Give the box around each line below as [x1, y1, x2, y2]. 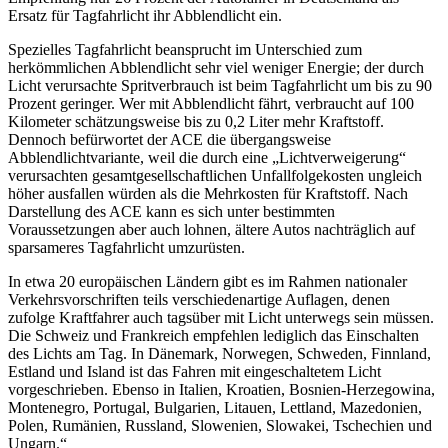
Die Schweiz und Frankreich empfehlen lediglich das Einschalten [8, 327, 419, 345]
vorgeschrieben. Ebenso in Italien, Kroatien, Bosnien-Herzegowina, [8, 381, 435, 399]
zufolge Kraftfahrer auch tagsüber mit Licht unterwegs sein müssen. [8, 309, 434, 327]
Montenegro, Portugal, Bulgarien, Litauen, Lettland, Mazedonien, [8, 399, 422, 417]
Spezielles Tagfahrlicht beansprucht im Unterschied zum [8, 41, 362, 59]
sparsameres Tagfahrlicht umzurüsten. [8, 239, 245, 257]
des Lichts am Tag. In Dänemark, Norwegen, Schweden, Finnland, [8, 345, 431, 363]
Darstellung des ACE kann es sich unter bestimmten [8, 203, 335, 221]
